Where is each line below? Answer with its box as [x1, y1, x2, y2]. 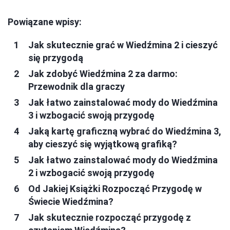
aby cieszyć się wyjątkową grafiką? [28, 138, 177, 149]
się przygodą [28, 52, 83, 63]
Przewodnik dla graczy [28, 81, 125, 92]
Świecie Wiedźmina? [28, 196, 113, 207]
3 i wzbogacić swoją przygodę [28, 109, 155, 121]
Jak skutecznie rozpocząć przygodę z [28, 212, 191, 223]
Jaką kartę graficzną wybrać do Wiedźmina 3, [28, 125, 221, 137]
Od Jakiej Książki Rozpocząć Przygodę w [28, 183, 202, 194]
